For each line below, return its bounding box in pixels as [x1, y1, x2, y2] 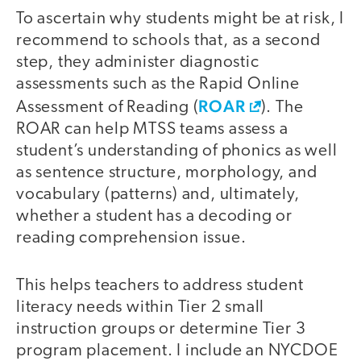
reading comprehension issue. [16, 230, 247, 247]
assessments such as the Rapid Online [16, 76, 300, 93]
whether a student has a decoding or [16, 208, 293, 226]
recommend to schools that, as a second [16, 32, 321, 50]
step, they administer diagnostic [16, 54, 259, 72]
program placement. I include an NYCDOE [16, 342, 338, 359]
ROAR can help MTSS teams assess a [16, 121, 288, 139]
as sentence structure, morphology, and [16, 164, 317, 182]
